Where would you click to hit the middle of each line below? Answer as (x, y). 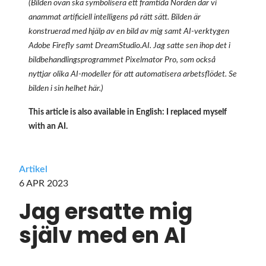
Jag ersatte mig (106, 211)
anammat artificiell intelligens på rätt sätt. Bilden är (115, 17)
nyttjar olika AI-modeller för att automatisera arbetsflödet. (129, 74)
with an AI (47, 126)
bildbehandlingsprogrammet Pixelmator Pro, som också (122, 60)
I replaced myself (197, 112)
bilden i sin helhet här (64, 88)
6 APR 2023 (44, 183)
